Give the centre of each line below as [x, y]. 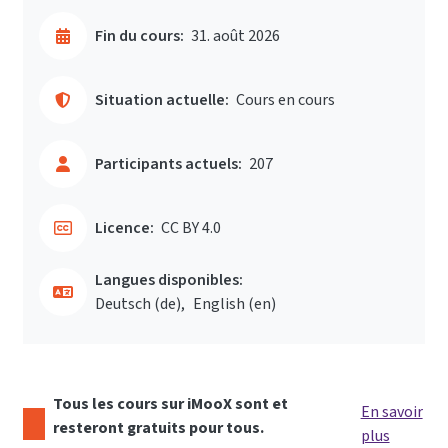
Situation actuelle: [162, 100]
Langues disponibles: [169, 280]
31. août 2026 [235, 36]
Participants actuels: [168, 164]
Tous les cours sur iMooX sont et [170, 404]
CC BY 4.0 [191, 228]
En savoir [391, 412]
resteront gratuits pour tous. [158, 428]
